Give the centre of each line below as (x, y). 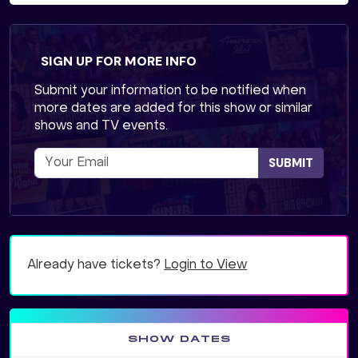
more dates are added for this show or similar (173, 109)
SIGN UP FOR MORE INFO (119, 62)
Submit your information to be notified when (170, 91)
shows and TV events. (101, 127)
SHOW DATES (179, 340)
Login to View (205, 266)
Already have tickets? (95, 266)
